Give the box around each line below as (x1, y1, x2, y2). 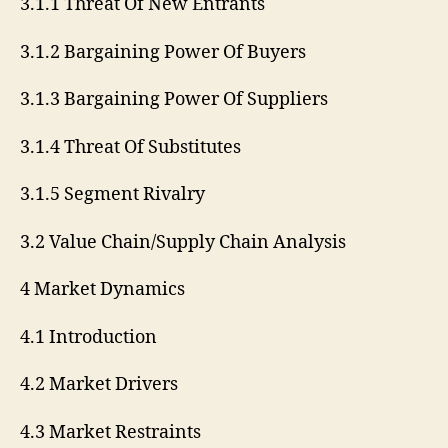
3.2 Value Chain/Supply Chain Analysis (20, 230, 346, 254)
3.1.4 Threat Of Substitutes (20, 135, 241, 159)
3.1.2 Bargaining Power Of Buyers (20, 40, 306, 64)
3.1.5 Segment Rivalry (20, 183, 205, 207)
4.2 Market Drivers (20, 373, 178, 397)
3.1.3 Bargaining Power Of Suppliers (20, 88, 328, 112)
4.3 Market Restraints (20, 420, 201, 444)
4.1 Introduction (20, 325, 157, 349)
